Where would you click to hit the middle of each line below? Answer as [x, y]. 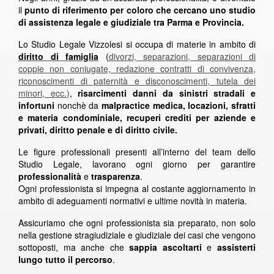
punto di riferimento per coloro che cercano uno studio [140, 9]
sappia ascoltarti [165, 247]
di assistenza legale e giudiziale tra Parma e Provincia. [131, 22]
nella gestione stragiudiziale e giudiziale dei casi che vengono [137, 235]
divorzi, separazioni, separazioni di [182, 56]
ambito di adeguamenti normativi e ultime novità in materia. [133, 200]
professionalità [50, 176]
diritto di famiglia [58, 56]
